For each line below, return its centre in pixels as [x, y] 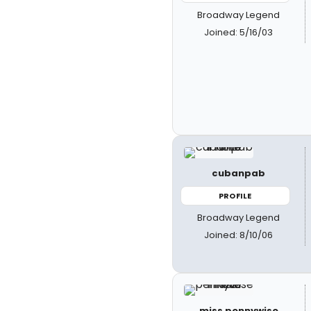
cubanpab [239, 173]
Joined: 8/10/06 [239, 235]
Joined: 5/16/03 [239, 32]
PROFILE [235, 195]
